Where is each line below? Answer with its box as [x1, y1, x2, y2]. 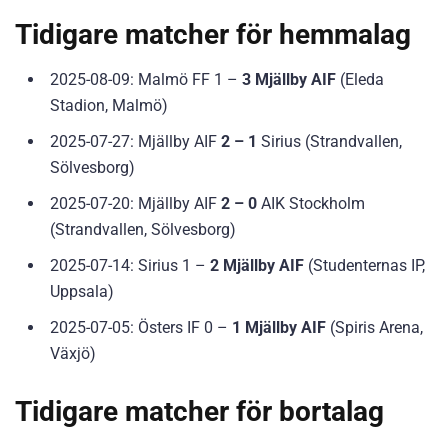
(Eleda [336, 69, 384, 89]
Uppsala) [50, 281, 114, 301]
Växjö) [50, 343, 96, 363]
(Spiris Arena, [326, 317, 423, 337]
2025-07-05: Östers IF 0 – [50, 317, 232, 337]
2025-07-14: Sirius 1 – [50, 255, 210, 275]
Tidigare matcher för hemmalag [15, 17, 411, 51]
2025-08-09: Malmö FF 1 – [50, 69, 242, 89]
